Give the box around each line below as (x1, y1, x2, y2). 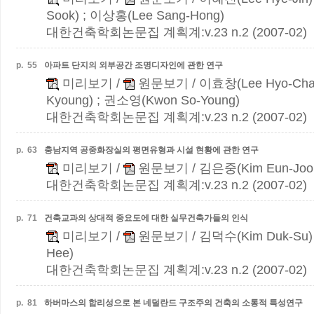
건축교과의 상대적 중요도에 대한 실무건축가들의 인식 (44, 213, 248, 223)
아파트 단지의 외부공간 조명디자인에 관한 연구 (44, 60, 223, 70)
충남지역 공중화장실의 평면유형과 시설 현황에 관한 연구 (44, 145, 259, 155)
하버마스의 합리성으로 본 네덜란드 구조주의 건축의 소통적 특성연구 (44, 298, 303, 308)
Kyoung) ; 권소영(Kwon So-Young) (46, 93, 240, 107)
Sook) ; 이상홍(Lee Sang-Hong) (46, 8, 224, 22)
